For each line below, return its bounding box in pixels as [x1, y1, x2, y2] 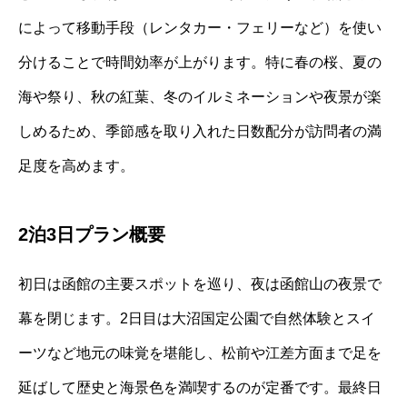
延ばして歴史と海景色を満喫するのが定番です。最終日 [18, 379, 382, 395]
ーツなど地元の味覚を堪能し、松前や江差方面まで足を [18, 344, 382, 361]
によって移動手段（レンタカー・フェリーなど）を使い [18, 19, 382, 35]
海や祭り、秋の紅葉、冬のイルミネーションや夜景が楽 [18, 88, 382, 104]
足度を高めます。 [18, 157, 134, 174]
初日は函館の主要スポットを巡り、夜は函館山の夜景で [18, 275, 382, 292]
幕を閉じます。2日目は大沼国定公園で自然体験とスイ [18, 310, 375, 326]
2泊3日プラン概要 [18, 223, 165, 244]
